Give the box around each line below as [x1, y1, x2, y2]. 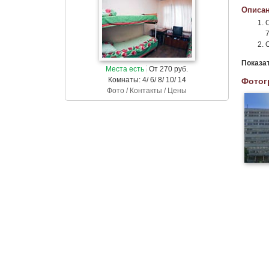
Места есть [106, 65, 144, 73]
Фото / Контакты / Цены [107, 86, 187, 95]
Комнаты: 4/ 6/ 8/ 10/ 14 [107, 76, 186, 84]
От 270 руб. [147, 65, 188, 73]
